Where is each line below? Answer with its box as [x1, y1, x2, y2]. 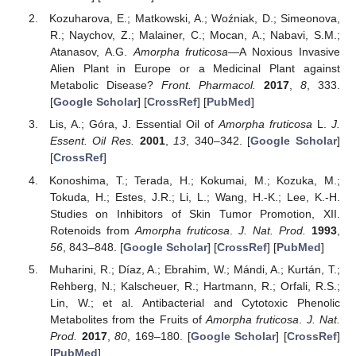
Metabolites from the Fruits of [49, 312, 207, 326]
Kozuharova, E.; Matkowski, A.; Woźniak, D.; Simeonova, [49, 12, 340, 25]
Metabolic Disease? [49, 79, 161, 92]
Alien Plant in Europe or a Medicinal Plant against [49, 62, 340, 75]
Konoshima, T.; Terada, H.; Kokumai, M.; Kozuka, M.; [49, 173, 340, 187]
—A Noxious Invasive [228, 45, 341, 59]
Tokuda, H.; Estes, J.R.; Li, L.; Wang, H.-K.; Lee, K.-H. [49, 190, 340, 203]
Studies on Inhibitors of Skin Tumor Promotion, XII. [49, 207, 340, 220]
